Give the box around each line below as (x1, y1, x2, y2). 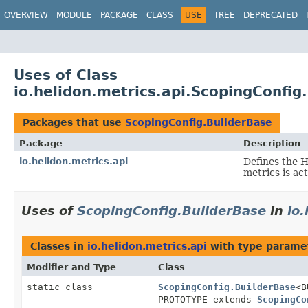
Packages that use (23, 116, 125, 128)
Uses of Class (14, 66, 118, 83)
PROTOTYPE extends (157, 294, 257, 305)
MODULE (56, 10, 92, 20)
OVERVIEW (4, 10, 48, 20)
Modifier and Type (27, 261, 116, 272)
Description (243, 137, 300, 148)
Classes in (30, 240, 87, 252)
